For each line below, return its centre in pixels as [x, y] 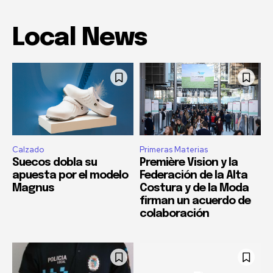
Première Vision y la [189, 163]
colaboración [174, 214]
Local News [80, 38]
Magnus [33, 189]
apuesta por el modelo [70, 176]
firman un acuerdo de [195, 201]
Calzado [28, 150]
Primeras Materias [174, 150]
